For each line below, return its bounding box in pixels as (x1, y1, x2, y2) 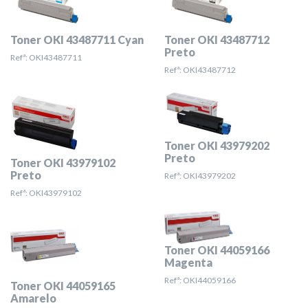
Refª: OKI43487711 (10, 52, 82, 63)
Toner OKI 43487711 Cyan (10, 33, 144, 46)
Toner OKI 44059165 (10, 279, 115, 292)
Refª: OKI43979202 (164, 170, 236, 181)
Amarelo (10, 291, 56, 305)
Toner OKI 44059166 (164, 243, 269, 257)
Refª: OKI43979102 (10, 188, 82, 198)
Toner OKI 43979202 (164, 139, 269, 152)
